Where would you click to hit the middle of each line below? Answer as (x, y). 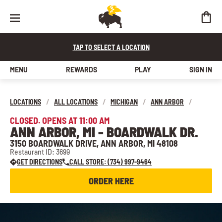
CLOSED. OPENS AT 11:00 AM (60, 120)
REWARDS (81, 70)
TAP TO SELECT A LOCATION (111, 47)
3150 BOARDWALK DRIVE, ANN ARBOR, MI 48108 (94, 143)
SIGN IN (200, 70)
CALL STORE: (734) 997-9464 (111, 162)
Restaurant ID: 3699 (40, 152)
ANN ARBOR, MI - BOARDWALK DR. (104, 132)
